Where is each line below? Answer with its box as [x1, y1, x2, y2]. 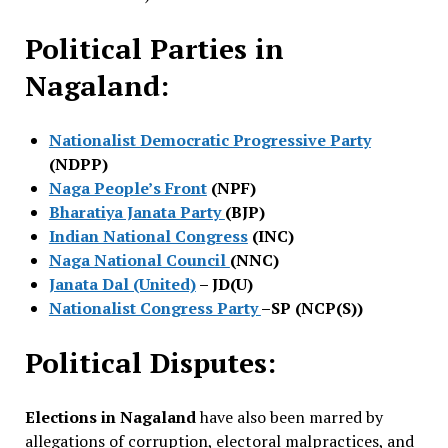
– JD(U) [195, 272, 253, 295]
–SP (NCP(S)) [260, 296, 363, 319]
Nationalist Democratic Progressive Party [48, 128, 371, 151]
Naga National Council [48, 248, 230, 271]
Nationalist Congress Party [48, 296, 261, 319]
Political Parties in [24, 29, 284, 67]
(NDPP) [48, 152, 108, 175]
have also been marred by [195, 405, 383, 428]
